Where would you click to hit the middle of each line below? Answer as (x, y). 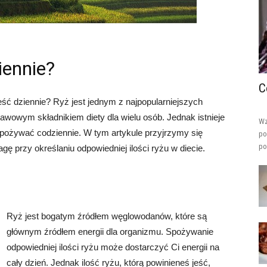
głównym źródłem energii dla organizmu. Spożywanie (110, 232)
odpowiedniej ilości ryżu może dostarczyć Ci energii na (113, 247)
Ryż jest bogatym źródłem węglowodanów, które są (107, 216)
